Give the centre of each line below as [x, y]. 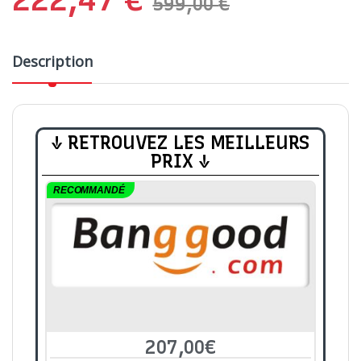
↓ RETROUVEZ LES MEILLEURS [180, 142]
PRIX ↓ [180, 161]
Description [52, 61]
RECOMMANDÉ [89, 190]
